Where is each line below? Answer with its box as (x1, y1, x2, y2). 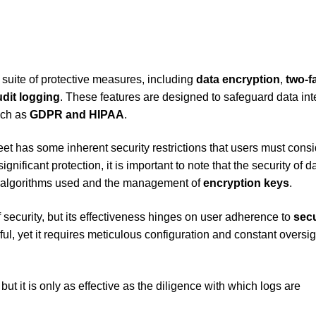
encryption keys (203, 177, 289, 190)
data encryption (196, 73, 280, 85)
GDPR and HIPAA (30, 108, 124, 121)
